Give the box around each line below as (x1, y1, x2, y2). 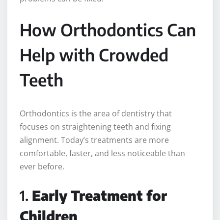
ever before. (20, 161, 64, 172)
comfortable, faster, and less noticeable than (20, 148, 185, 159)
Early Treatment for (32, 187, 167, 204)
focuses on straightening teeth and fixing (20, 121, 171, 133)
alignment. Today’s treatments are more (20, 135, 169, 146)
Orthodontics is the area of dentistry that (20, 108, 172, 119)
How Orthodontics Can (20, 19, 196, 40)
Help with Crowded (20, 44, 168, 65)
